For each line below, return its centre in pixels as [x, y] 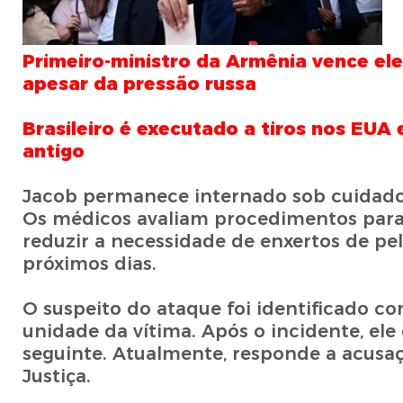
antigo [53, 152]
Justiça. [56, 376]
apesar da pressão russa [139, 84]
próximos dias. [89, 264]
